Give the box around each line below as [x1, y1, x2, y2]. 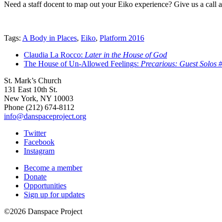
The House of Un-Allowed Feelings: [24, 59, 141, 68]
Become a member [24, 163, 82, 172]
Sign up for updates [24, 190, 85, 199]
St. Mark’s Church [4, 76, 61, 85]
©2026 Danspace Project [4, 207, 82, 216]
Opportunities [24, 181, 66, 190]
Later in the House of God [85, 50, 167, 59]
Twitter [24, 128, 46, 137]
